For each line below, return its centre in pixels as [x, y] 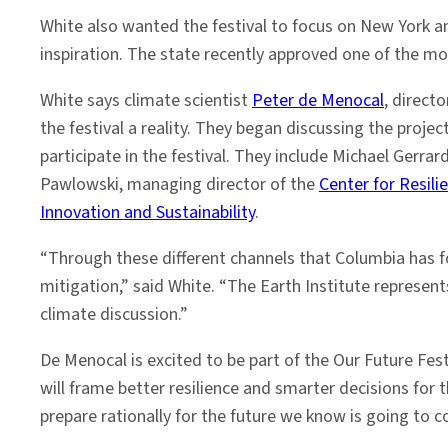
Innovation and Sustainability [147, 212]
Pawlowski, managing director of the [179, 184]
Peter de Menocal [318, 100]
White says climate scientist [146, 100]
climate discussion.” [114, 314]
